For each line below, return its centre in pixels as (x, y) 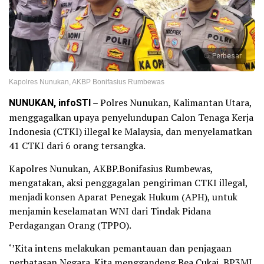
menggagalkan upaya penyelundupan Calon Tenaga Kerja (131, 118)
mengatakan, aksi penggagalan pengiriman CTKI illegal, (128, 183)
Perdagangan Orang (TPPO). (70, 225)
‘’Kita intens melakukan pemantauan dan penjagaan (120, 248)
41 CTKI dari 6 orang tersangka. (77, 146)
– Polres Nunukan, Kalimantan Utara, (171, 103)
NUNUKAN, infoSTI (50, 103)
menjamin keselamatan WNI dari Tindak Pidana (110, 211)
